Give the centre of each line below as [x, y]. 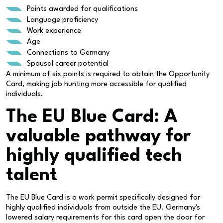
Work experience [54, 31]
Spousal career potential [68, 64]
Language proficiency [62, 20]
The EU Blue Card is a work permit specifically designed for [103, 198]
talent [32, 175]
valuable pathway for [98, 136]
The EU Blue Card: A [92, 117]
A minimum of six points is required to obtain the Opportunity [108, 74]
